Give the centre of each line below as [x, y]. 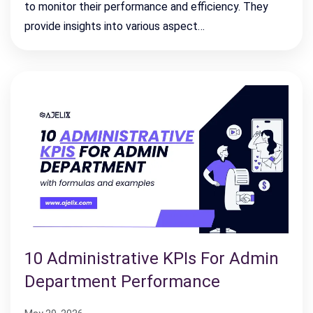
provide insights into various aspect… [115, 26]
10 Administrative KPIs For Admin [152, 259]
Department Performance [122, 282]
